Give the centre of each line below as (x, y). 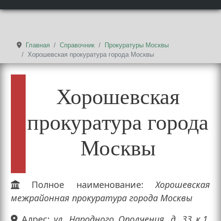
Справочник (77, 45)
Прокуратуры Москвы (137, 45)
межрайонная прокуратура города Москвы (102, 198)
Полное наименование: (82, 185)
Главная (38, 45)
